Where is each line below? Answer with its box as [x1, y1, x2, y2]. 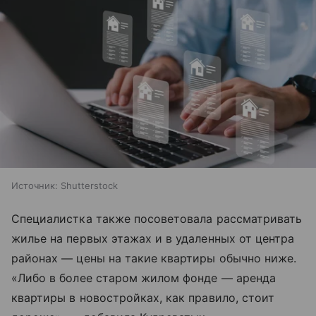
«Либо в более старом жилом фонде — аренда [11, 271, 276, 286]
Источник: [11, 180, 58, 192]
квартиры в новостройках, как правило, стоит [11, 291, 275, 305]
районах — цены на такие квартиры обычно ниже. [11, 251, 297, 266]
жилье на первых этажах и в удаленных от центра [11, 231, 295, 246]
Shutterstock [61, 180, 118, 192]
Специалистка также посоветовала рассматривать [11, 212, 303, 226]
